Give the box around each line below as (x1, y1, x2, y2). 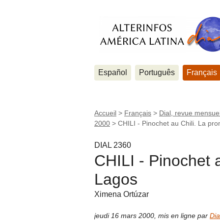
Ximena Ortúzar (94, 190, 149, 198)
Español (98, 68, 127, 77)
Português (139, 68, 175, 77)
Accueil (94, 109, 116, 117)
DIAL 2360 (94, 140, 131, 149)
